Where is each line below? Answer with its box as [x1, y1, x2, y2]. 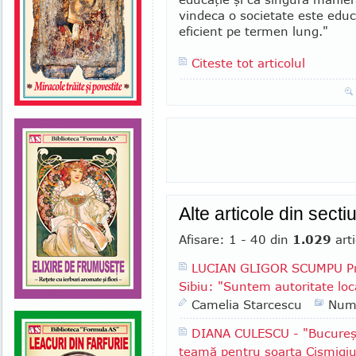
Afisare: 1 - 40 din [179, 232, 292, 246]
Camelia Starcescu [192, 297, 302, 311]
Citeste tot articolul [192, 56, 305, 70]
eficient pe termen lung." [179, 24, 328, 38]
